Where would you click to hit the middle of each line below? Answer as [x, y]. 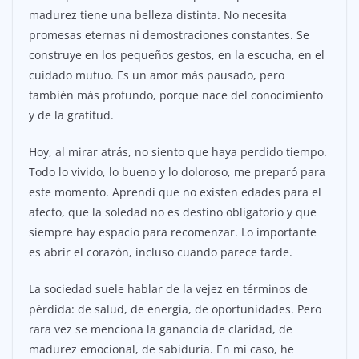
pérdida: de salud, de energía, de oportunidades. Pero [175, 309]
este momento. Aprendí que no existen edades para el [175, 192]
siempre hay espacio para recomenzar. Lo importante [173, 232]
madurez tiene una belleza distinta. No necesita [158, 14]
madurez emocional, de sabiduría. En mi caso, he [161, 349]
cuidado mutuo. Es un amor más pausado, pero [157, 75]
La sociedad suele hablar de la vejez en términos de [168, 288]
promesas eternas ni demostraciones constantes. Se [169, 34]
